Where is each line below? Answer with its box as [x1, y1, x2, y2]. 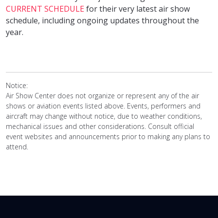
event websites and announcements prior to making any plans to [6, 131, 210, 141]
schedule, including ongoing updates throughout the [6, 15, 199, 26]
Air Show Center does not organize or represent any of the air [6, 91, 199, 100]
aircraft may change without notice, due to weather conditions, [6, 111, 202, 121]
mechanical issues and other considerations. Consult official [6, 121, 194, 131]
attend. [6, 142, 28, 151]
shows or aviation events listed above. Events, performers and [6, 101, 200, 110]
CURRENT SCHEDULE [6, 3, 84, 14]
